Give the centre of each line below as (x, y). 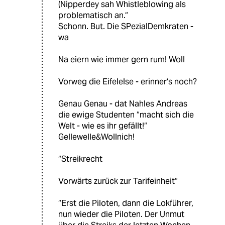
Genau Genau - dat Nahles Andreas (123, 104)
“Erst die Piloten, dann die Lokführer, (126, 203)
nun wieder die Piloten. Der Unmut (121, 214)
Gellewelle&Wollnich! (96, 137)
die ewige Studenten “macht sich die (126, 115)
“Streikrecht (80, 159)
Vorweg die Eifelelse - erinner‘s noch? (128, 82)
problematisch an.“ (93, 16)
